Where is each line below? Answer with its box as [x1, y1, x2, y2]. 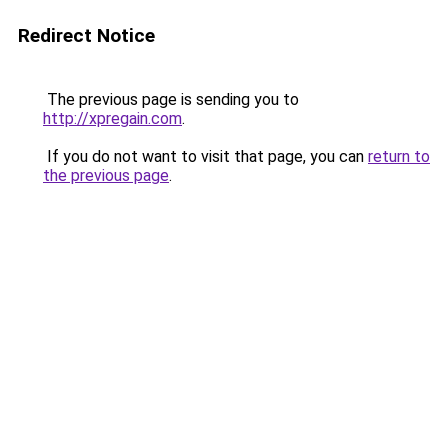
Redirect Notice [18, 24, 155, 47]
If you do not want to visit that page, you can [43, 147, 368, 166]
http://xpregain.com [43, 109, 182, 128]
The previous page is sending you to [43, 90, 299, 109]
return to [368, 147, 430, 166]
